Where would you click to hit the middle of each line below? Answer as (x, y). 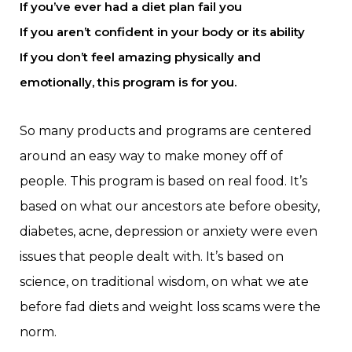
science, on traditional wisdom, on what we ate (164, 282)
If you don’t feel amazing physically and (140, 57)
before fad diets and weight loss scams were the (170, 307)
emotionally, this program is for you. (128, 82)
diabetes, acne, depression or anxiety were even (169, 232)
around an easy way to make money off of (151, 156)
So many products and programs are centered (166, 131)
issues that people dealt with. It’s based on (152, 257)
